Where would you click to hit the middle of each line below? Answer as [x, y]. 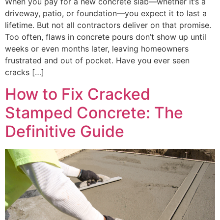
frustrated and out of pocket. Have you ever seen [97, 60]
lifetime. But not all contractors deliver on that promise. [108, 25]
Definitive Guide [65, 132]
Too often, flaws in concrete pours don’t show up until [106, 37]
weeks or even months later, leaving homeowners [97, 48]
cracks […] [25, 72]
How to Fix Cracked [78, 94]
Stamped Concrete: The [94, 113]
